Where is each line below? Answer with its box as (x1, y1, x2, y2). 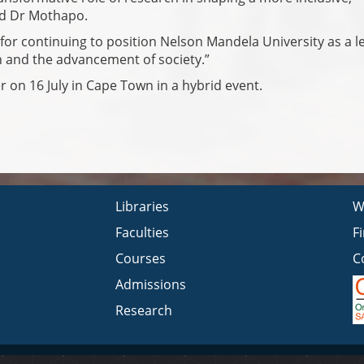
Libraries (115, 197, 169, 216)
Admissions (115, 275, 186, 294)
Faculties (115, 223, 169, 242)
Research (115, 301, 172, 320)
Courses (115, 249, 166, 268)
